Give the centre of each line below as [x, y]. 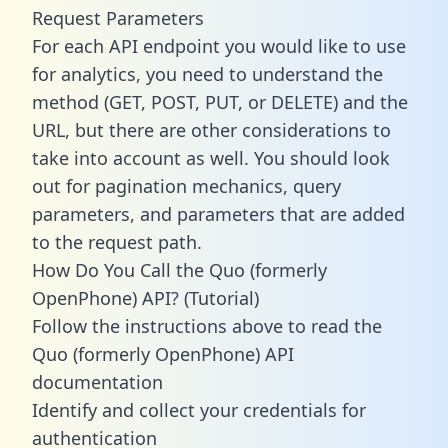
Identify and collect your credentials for [199, 409]
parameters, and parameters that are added [218, 213]
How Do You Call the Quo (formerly [179, 269]
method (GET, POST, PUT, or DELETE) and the [220, 101]
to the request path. [117, 241]
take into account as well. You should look [211, 157]
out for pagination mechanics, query [186, 185]
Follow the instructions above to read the [207, 325]
